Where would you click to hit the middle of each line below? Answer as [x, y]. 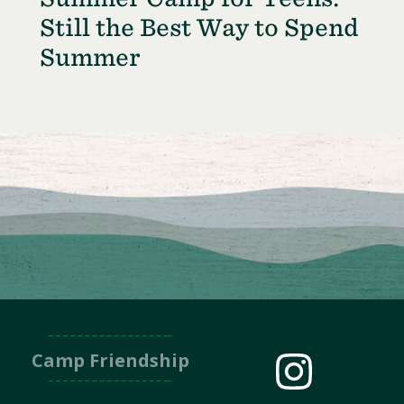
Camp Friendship [110, 360]
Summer [90, 58]
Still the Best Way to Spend [199, 28]
